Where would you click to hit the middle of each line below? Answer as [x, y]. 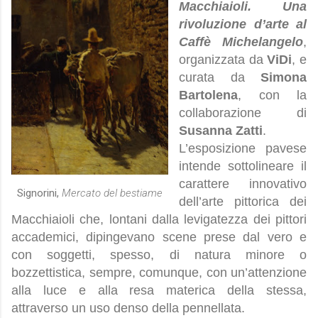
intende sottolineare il [243, 166]
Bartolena [208, 95]
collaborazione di [243, 113]
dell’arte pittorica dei [243, 202]
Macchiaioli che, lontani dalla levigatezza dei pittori [159, 220]
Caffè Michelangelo [241, 42]
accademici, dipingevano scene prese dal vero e [159, 237]
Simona [284, 78]
